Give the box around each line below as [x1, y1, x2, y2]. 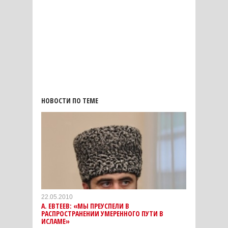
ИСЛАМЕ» [41, 216, 70, 226]
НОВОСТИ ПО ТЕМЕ [41, 96, 98, 106]
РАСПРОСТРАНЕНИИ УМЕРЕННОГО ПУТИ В [41, 209, 163, 219]
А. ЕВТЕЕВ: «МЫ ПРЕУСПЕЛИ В [41, 201, 129, 211]
